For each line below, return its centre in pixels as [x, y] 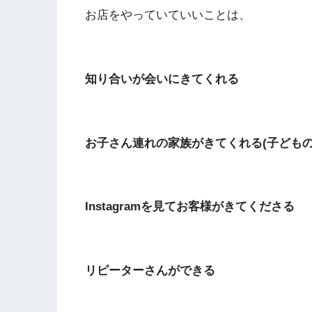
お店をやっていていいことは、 [174, 15]
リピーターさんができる [150, 270]
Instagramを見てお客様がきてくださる [190, 207]
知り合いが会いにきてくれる [162, 79]
